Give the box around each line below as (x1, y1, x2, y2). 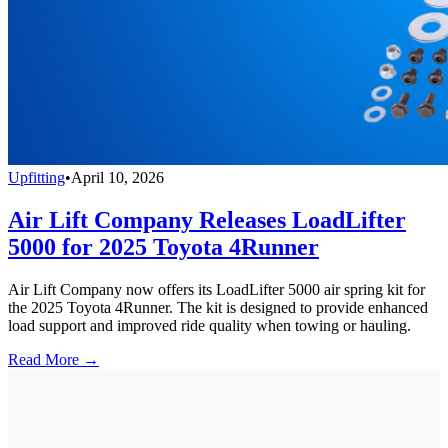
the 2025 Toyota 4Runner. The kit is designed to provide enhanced (8, 299, 428, 317)
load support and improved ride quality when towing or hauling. (8, 317, 411, 335)
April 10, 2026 (71, 169, 164, 187)
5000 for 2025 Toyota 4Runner (8, 234, 319, 261)
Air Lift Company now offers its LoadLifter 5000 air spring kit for (8, 281, 425, 299)
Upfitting (8, 169, 65, 187)
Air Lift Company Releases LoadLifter (8, 207, 406, 234)
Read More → (8, 351, 99, 369)
